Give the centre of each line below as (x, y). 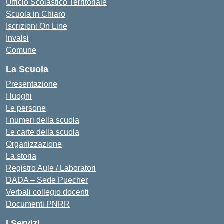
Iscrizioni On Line (37, 26)
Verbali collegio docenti (47, 192)
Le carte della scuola (43, 132)
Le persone (26, 108)
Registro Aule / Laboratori (51, 168)
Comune (21, 50)
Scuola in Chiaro (36, 14)
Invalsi (17, 38)
